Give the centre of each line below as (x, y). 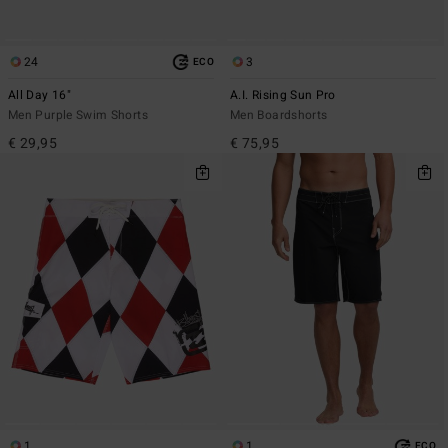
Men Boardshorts (279, 114)
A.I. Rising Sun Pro (283, 94)
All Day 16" (39, 94)
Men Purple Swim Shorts (78, 114)
